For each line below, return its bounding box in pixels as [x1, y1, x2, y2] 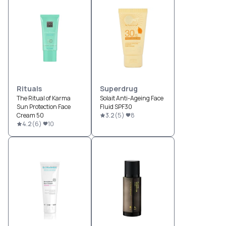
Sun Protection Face [17, 102, 71, 111]
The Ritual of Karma [17, 93, 71, 102]
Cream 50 [17, 110, 44, 120]
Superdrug [100, 83, 138, 93]
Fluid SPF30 [100, 102, 132, 111]
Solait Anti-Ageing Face [100, 93, 163, 102]
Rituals [17, 83, 42, 93]
